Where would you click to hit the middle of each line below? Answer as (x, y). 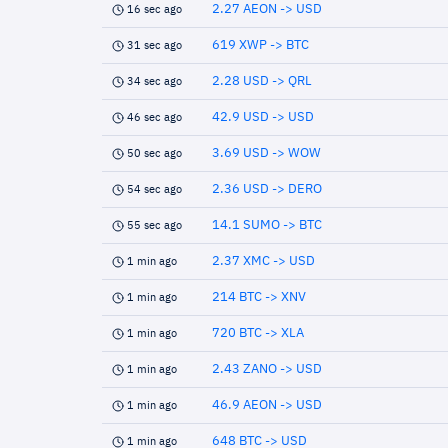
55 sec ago (154, 225)
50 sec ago (154, 153)
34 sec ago (154, 81)
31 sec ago (154, 45)
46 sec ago (154, 117)
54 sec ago (154, 189)
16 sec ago (154, 9)
